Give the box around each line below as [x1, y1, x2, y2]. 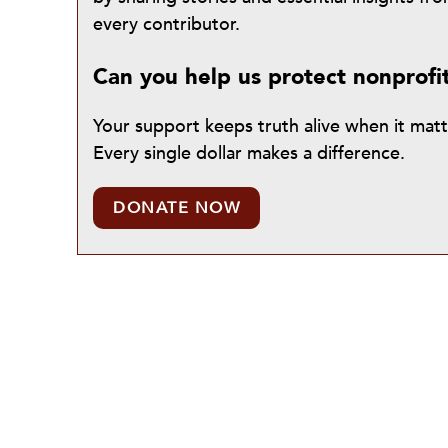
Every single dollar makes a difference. [93, 141, 405, 166]
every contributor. [93, 12, 240, 37]
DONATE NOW [113, 197, 240, 219]
